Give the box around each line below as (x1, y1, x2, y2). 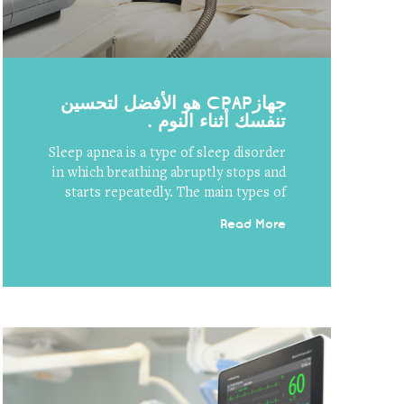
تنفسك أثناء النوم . (148, 108, 287, 133)
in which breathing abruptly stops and (52, 165, 287, 180)
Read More (220, 215, 287, 233)
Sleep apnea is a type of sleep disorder (49, 145, 287, 161)
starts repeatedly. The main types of (65, 185, 287, 200)
